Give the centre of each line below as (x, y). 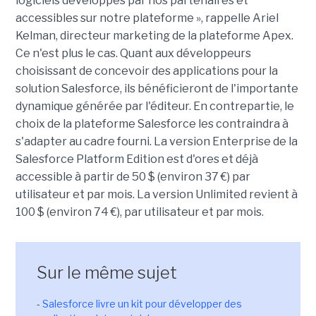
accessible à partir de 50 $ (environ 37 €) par (133, 177)
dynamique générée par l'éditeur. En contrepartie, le (154, 106)
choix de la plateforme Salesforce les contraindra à (152, 124)
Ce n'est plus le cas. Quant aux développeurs (133, 53)
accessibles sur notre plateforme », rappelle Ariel (147, 18)
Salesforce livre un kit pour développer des (142, 304)
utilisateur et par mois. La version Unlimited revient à (156, 194)
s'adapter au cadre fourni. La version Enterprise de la (156, 141)
